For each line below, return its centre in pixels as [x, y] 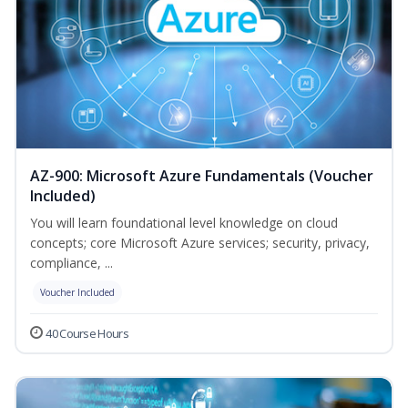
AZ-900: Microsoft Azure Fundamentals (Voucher [202, 176]
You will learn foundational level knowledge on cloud [184, 223]
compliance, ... [71, 263]
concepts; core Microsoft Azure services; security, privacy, [200, 243]
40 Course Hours [87, 334]
